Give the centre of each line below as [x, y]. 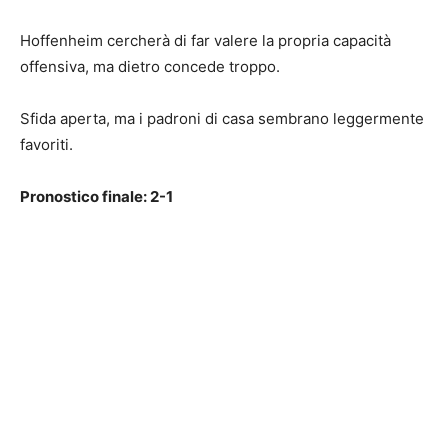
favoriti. [46, 144]
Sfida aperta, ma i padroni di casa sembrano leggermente [222, 118]
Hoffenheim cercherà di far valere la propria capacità [205, 40]
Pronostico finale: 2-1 [96, 196]
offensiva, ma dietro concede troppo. [150, 66]
